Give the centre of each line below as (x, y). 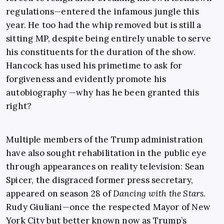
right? (19, 106)
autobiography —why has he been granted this (103, 93)
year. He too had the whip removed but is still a (104, 25)
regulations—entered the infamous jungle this (102, 12)
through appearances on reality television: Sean (105, 167)
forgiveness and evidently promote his (86, 79)
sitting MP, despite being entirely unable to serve (109, 39)
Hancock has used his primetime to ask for (94, 66)
